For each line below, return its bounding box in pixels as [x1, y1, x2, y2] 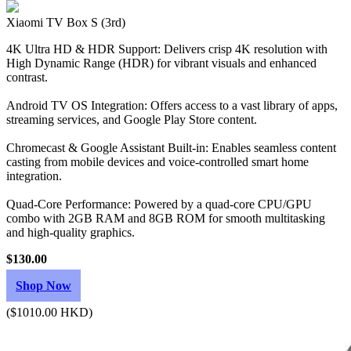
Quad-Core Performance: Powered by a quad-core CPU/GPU [6, 197, 312, 211]
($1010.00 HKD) [6, 306, 92, 319]
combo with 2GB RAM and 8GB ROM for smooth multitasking [6, 212, 325, 225]
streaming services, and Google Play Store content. [6, 113, 257, 126]
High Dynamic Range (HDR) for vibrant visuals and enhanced [6, 56, 317, 70]
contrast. [6, 71, 48, 84]
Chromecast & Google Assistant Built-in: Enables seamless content [6, 141, 336, 154]
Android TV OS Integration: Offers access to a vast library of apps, [6, 99, 338, 112]
